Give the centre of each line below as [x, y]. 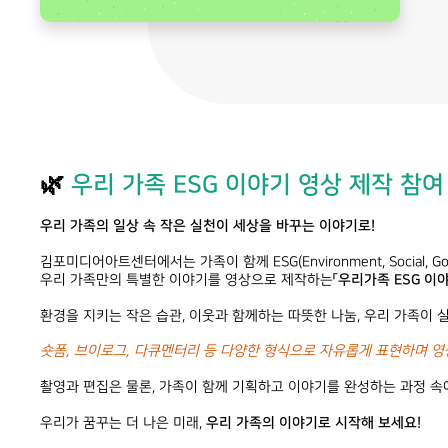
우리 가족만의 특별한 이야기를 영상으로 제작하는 [186, 280]
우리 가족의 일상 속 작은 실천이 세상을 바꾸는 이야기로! [207, 226]
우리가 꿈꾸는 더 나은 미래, [123, 423]
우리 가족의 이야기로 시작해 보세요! [313, 423]
